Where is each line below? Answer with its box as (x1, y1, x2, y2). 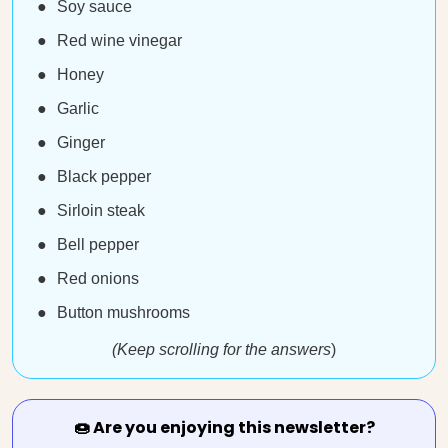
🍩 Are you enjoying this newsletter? (73, 416, 375, 439)
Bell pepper (57, 236, 139, 253)
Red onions (57, 270, 139, 287)
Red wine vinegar (57, 32, 182, 49)
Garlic (57, 100, 99, 117)
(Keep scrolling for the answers (112, 341, 331, 358)
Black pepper (57, 168, 151, 185)
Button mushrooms (57, 304, 190, 321)
